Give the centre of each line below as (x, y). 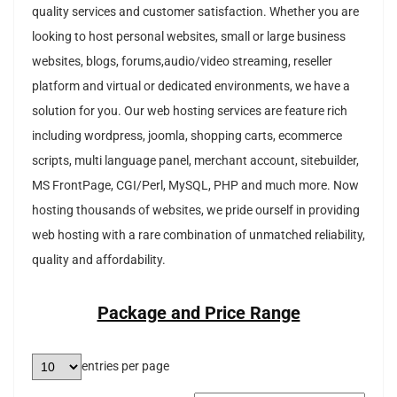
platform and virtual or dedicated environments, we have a (191, 86)
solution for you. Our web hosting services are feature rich (190, 111)
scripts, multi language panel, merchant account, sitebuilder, (195, 160)
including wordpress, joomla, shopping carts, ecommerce (187, 136)
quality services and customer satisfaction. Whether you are (195, 12)
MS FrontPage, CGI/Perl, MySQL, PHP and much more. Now (195, 185)
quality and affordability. (99, 260)
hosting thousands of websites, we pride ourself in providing (196, 210)
